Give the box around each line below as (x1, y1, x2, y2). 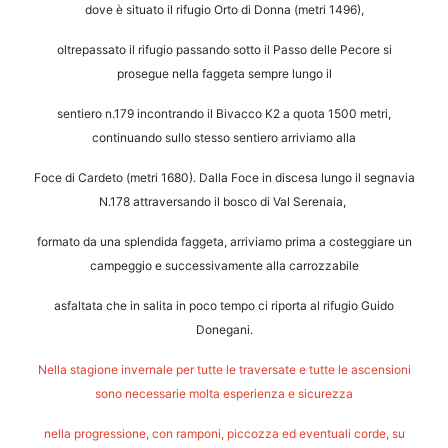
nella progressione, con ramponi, (43, 426, 227, 442)
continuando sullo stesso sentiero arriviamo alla (92, 130, 356, 146)
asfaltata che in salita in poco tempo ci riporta (54, 298, 310, 314)
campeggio (89, 258, 155, 274)
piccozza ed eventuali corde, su (226, 426, 405, 442)
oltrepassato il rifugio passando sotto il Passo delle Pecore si (56, 42, 392, 58)
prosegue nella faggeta (116, 66, 248, 82)
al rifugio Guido (310, 298, 394, 314)
